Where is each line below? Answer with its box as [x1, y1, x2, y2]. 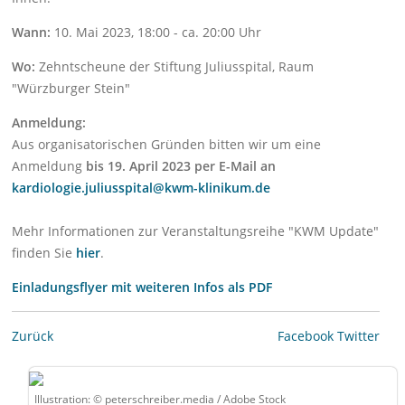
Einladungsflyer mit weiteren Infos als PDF [12, 278, 273, 297]
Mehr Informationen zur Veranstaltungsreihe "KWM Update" [12, 222, 380, 240]
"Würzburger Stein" [12, 80, 131, 98]
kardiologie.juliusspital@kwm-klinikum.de [12, 179, 271, 197]
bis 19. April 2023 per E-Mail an [86, 157, 277, 175]
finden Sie [12, 244, 77, 262]
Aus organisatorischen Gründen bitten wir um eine [12, 136, 322, 154]
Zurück [12, 327, 54, 345]
